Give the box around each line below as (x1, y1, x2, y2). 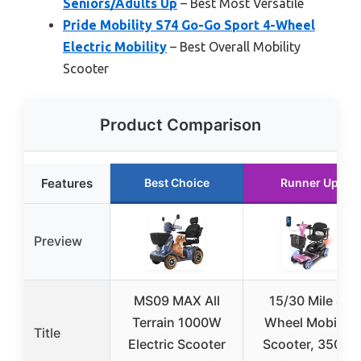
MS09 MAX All (133, 292, 220, 309)
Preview (34, 232, 82, 249)
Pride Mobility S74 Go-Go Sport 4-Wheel (63, 17, 315, 32)
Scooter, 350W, (262, 335, 357, 352)
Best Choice (143, 175, 210, 189)
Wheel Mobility (263, 313, 355, 330)
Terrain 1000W (131, 313, 222, 330)
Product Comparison (100, 114, 261, 135)
